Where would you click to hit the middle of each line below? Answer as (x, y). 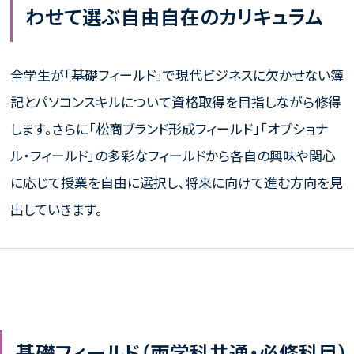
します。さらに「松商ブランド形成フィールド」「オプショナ (169, 129)
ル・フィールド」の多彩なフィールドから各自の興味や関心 (173, 156)
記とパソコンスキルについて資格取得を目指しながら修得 (175, 102)
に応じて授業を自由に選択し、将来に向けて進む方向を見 (176, 183)
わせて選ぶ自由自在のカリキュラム (175, 17)
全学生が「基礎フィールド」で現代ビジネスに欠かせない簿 (177, 75)
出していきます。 (56, 209)
